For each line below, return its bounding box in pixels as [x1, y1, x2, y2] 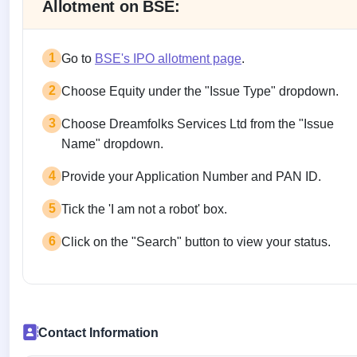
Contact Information [37, 325, 159, 339]
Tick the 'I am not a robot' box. [61, 202, 227, 216]
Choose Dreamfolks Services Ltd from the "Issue [61, 116, 334, 131]
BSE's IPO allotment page [95, 51, 241, 65]
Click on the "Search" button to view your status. [61, 234, 331, 249]
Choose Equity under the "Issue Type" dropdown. [61, 84, 339, 98]
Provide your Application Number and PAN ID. [61, 169, 321, 183]
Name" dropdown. [61, 136, 163, 151]
